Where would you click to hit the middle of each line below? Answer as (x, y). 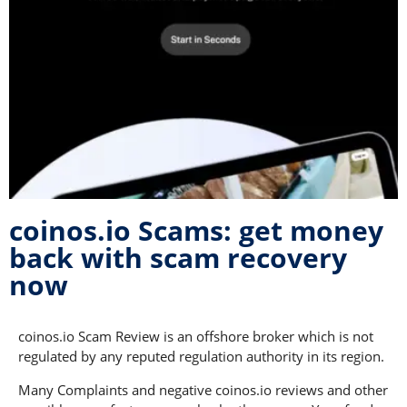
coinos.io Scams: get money (196, 231)
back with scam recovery (178, 258)
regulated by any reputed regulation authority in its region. (203, 357)
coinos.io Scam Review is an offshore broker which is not (196, 337)
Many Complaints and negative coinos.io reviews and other (203, 389)
